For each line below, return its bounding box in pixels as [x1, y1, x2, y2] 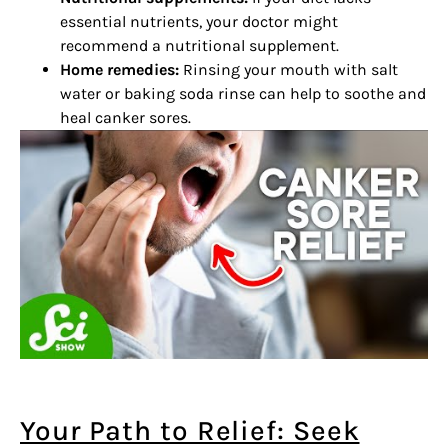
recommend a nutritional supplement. [60, 36, 339, 55]
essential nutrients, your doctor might [60, 12, 338, 31]
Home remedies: [60, 60, 179, 79]
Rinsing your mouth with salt [179, 60, 398, 79]
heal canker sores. [60, 108, 191, 127]
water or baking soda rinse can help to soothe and [60, 84, 426, 103]
